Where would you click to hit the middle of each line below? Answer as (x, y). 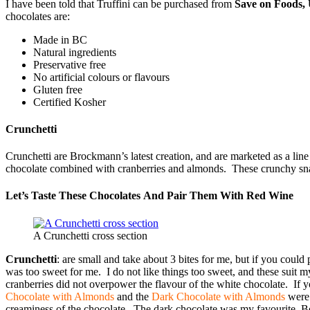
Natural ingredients (75, 52)
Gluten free (58, 89)
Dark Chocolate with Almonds (218, 296)
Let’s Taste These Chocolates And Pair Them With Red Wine (149, 196)
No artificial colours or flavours (101, 77)
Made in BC (60, 39)
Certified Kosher (70, 102)
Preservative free (70, 64)
